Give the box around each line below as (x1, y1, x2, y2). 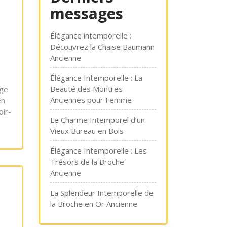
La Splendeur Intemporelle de (50, 187, 154, 198)
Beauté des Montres (50, 84, 123, 94)
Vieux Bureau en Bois (50, 126, 124, 136)
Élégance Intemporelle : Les (50, 145, 147, 156)
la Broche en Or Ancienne (50, 199, 137, 209)
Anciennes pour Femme (50, 95, 132, 105)
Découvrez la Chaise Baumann (50, 42, 155, 52)
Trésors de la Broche (50, 157, 124, 167)
